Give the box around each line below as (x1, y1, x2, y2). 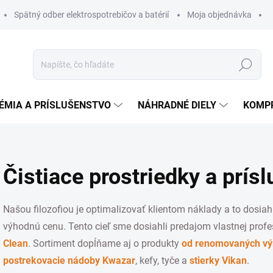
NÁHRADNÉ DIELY (138, 99, 216, 111)
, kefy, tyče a (135, 255, 190, 266)
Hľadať (232, 60, 259, 70)
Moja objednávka (187, 10, 252, 19)
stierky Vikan (190, 255, 247, 266)
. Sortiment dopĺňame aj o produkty (28, 238, 182, 249)
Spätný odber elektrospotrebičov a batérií (14, 10, 169, 19)
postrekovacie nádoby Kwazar (3, 255, 135, 266)
